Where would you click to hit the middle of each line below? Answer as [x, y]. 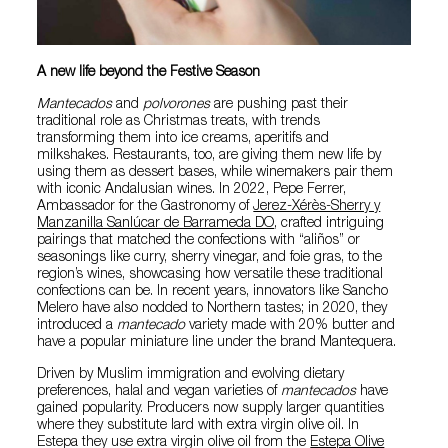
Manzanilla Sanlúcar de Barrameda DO [156, 223]
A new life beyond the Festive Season [149, 72]
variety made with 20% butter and [290, 325]
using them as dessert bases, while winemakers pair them [215, 172]
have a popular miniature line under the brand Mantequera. [217, 342]
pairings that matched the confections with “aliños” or [199, 240]
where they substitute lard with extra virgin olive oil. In [198, 425]
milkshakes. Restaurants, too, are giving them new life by [209, 155]
